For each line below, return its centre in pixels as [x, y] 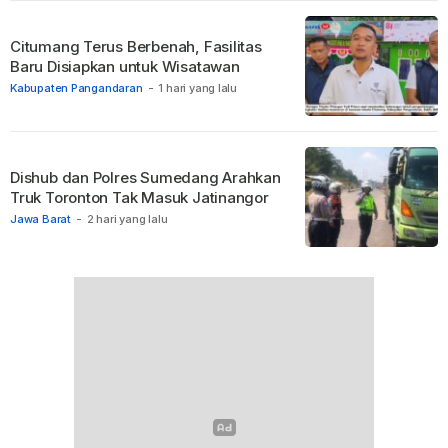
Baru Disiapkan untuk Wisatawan [125, 66]
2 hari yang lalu [127, 218]
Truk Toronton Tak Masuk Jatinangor [139, 197]
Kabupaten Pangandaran [76, 87]
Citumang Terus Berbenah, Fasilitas [136, 46]
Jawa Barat [40, 218]
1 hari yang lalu [198, 87]
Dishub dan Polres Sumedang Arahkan [145, 177]
